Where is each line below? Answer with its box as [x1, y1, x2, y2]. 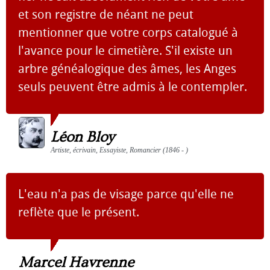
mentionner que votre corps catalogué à [18, 25, 238, 40]
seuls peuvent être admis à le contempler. [18, 79, 247, 94]
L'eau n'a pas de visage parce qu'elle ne [18, 186, 234, 201]
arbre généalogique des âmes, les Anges [18, 61, 236, 76]
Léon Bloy [51, 128, 115, 146]
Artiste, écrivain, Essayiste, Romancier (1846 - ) [51, 145, 188, 154]
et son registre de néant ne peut [18, 7, 193, 22]
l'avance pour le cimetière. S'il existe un [18, 43, 233, 58]
